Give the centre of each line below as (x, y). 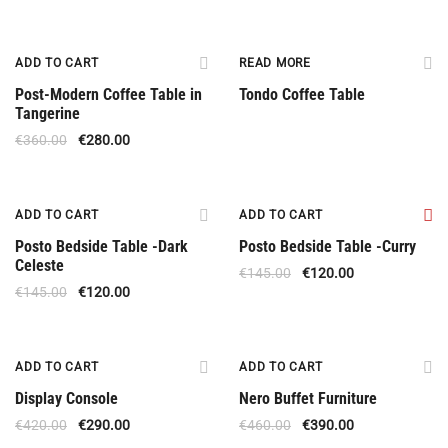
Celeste (39, 265)
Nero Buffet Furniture (308, 398)
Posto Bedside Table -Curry (327, 246)
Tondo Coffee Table (302, 94)
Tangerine (47, 113)
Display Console (66, 398)
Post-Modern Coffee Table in (108, 94)
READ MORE (275, 63)
